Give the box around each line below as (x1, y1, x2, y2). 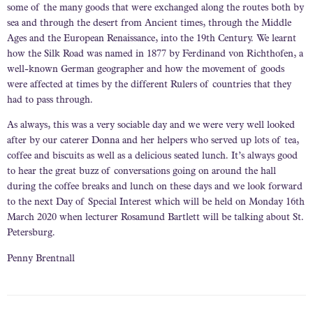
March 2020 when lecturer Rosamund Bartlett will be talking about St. (7, 213, 304, 224)
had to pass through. (7, 96, 93, 106)
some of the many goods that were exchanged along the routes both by (7, 3, 304, 14)
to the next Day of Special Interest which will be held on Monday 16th (7, 198, 305, 208)
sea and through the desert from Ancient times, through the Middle (7, 19, 291, 29)
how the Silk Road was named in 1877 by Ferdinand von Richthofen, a (7, 50, 303, 60)
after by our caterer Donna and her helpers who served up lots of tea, (7, 136, 299, 147)
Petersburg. (7, 228, 55, 239)
